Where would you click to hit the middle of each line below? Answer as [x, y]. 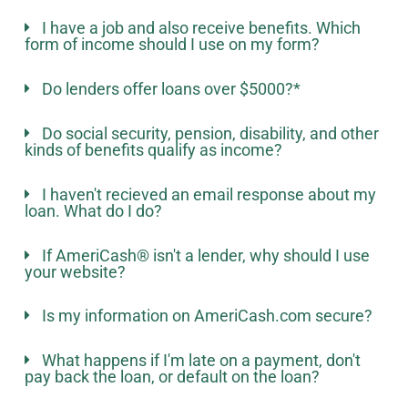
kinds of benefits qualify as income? [153, 149]
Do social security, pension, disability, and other [210, 133]
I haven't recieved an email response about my [209, 194]
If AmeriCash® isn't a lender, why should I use [205, 255]
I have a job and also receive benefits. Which [201, 28]
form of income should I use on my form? [172, 45]
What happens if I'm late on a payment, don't [201, 361]
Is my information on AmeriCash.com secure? [207, 316]
